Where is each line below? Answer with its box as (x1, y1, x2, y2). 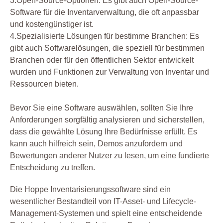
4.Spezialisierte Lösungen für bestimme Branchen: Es (10, 32, 199, 41)
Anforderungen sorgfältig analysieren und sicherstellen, (10, 115, 205, 124)
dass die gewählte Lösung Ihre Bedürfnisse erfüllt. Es (10, 127, 197, 136)
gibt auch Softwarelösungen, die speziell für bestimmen (10, 44, 205, 53)
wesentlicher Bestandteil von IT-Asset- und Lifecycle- (10, 197, 196, 206)
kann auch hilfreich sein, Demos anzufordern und (10, 139, 183, 148)
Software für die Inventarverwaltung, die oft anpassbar (10, 8, 199, 17)
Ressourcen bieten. (10, 80, 79, 89)
